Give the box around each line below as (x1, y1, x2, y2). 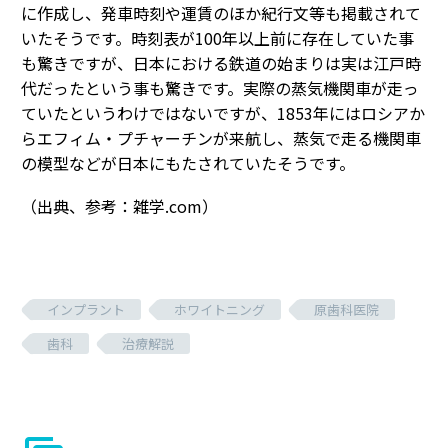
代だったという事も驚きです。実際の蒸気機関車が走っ (21, 75, 419, 100)
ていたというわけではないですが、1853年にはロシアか (21, 100, 425, 125)
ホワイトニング (174, 300, 265, 320)
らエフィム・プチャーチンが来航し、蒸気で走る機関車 (21, 125, 421, 150)
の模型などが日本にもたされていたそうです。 (21, 150, 355, 175)
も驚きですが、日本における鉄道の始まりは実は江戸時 (21, 50, 421, 75)
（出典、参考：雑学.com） (21, 193, 218, 218)
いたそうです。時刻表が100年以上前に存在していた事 (21, 25, 414, 50)
